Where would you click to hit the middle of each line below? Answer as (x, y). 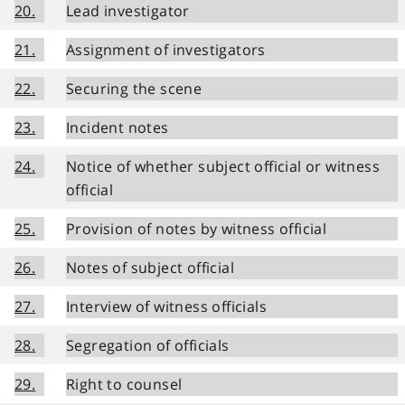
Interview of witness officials (166, 306)
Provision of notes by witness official (197, 228)
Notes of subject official (150, 267)
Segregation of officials (148, 345)
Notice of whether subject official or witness (223, 166)
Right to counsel (124, 384)
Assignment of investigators (166, 49)
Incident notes (118, 127)
